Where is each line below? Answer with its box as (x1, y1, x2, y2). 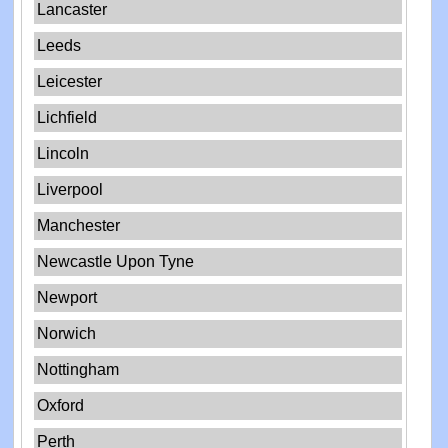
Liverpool (37, 181, 104, 199)
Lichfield (37, 109, 98, 127)
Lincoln (37, 145, 90, 163)
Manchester (37, 217, 121, 235)
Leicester (37, 73, 103, 91)
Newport (37, 289, 98, 307)
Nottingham (37, 361, 120, 379)
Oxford (37, 397, 85, 415)
